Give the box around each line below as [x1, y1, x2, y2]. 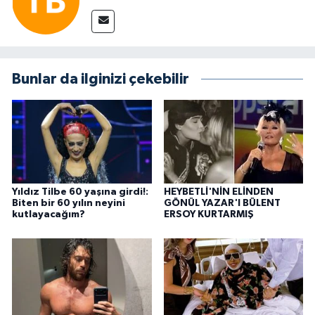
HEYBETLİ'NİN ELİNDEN [163, 187, 274, 198]
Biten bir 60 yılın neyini [12, 198, 125, 209]
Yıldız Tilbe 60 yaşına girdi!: [12, 187, 148, 198]
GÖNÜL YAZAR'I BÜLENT [163, 198, 281, 209]
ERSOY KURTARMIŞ [163, 210, 254, 220]
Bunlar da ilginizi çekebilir [12, 72, 189, 87]
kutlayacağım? [12, 210, 85, 220]
